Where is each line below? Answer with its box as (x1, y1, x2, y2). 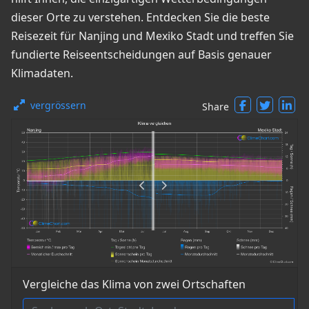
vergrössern (30, 99, 86, 112)
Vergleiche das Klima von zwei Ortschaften (23, 277, 246, 292)
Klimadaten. (11, 66, 73, 81)
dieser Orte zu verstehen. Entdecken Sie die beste (11, 10, 270, 25)
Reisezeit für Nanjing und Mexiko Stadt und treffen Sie (11, 28, 294, 43)
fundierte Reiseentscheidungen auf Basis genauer (11, 47, 272, 62)
